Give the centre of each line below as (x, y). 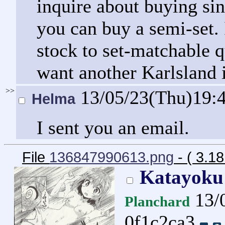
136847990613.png (111, 157)
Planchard (157, 201)
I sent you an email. (113, 127)
